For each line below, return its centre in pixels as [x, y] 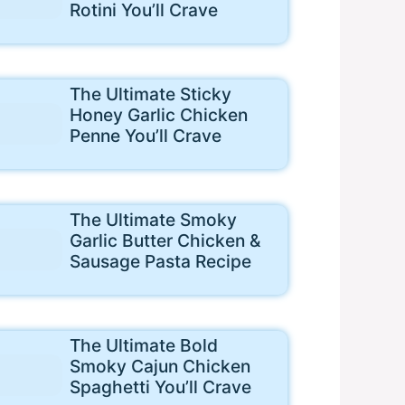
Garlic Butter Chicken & [165, 240]
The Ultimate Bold [143, 345]
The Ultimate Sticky [150, 94]
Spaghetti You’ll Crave [160, 386]
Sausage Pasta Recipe [160, 261]
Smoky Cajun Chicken [160, 366]
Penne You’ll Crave [145, 135]
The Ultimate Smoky [153, 219]
